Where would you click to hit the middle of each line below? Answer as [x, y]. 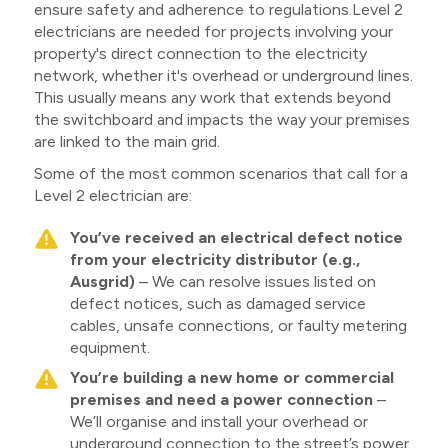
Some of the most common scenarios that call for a [220, 173]
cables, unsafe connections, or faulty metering [238, 325]
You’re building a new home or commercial [231, 377]
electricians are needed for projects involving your [213, 31]
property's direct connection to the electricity [200, 53]
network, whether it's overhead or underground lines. [223, 75]
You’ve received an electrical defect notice [236, 237]
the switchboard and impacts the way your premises [221, 119]
